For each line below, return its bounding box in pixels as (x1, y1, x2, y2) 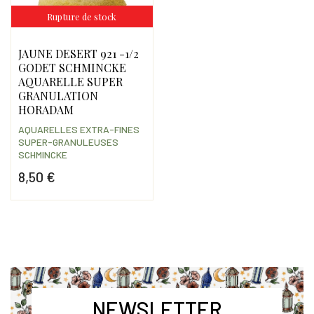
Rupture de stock (47, 11, 117, 23)
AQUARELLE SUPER (18, 74, 123, 90)
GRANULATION (18, 88, 98, 104)
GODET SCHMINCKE (18, 60, 126, 76)
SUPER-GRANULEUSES (18, 136, 118, 149)
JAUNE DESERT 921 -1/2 (18, 46, 139, 62)
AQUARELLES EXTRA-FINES (18, 123, 139, 136)
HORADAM (18, 102, 74, 118)
